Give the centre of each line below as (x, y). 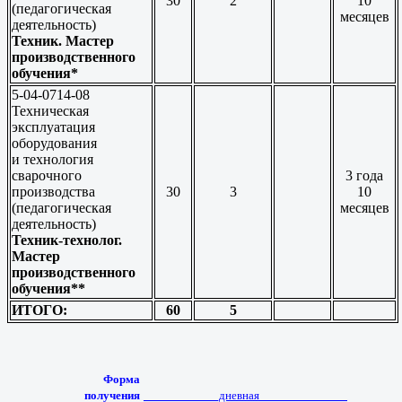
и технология (52, 160)
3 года (364, 176)
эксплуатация (53, 127)
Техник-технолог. (67, 240)
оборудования (54, 144)
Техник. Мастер (63, 41)
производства (53, 192)
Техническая (50, 111)
